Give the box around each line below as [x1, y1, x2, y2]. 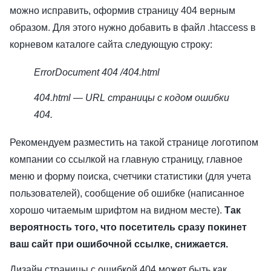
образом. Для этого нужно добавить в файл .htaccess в [10, 22, 256, 33]
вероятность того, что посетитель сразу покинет [10, 221, 247, 232]
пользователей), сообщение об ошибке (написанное [10, 188, 244, 198]
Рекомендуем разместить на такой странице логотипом [10, 137, 258, 148]
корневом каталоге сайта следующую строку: [10, 39, 212, 50]
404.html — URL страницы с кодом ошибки [34, 92, 229, 103]
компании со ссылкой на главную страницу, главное [10, 154, 243, 165]
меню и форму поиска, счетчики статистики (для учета [10, 171, 251, 181]
